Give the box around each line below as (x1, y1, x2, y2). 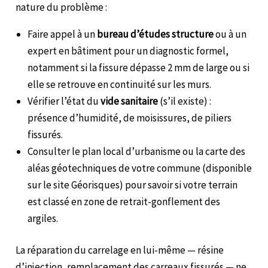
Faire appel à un (28, 27, 98, 41)
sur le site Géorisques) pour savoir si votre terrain (28, 178, 238, 191)
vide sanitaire (100, 94, 159, 108)
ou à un (214, 27, 247, 41)
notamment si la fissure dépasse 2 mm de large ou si (28, 60, 250, 74)
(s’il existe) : (158, 94, 212, 108)
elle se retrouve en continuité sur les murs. (28, 77, 212, 91)
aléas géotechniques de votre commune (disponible (28, 161, 252, 175)
